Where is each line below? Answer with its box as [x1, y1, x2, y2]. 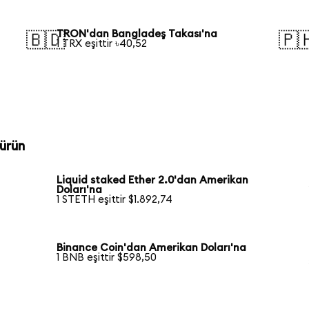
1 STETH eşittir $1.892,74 [57, 195, 173, 206]
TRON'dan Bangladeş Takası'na [57, 28, 218, 39]
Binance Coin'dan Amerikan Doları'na [57, 243, 247, 254]
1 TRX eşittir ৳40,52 [57, 38, 148, 49]
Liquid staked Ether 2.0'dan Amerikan [57, 175, 249, 186]
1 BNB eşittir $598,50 [57, 252, 157, 263]
